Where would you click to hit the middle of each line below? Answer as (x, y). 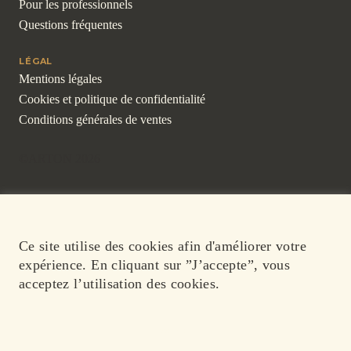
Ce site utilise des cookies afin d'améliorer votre (162, 246)
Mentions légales (60, 79)
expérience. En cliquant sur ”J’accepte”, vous (154, 264)
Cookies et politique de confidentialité (112, 100)
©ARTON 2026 (59, 159)
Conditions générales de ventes (95, 120)
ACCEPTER (174, 330)
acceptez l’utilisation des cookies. (119, 283)
